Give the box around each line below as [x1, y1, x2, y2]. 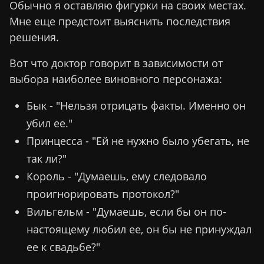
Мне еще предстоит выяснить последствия [9, 14, 230, 28]
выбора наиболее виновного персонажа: [9, 71, 222, 86]
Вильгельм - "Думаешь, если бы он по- [26, 204, 226, 219]
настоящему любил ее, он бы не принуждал [26, 222, 252, 236]
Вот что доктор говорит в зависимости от [9, 55, 223, 70]
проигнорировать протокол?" [26, 186, 179, 201]
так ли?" [26, 151, 67, 166]
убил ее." [26, 115, 72, 130]
